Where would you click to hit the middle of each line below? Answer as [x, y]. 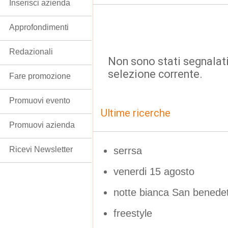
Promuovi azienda [42, 125]
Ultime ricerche [136, 113]
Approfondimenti [39, 27]
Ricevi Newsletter [41, 149]
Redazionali [31, 52]
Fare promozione [40, 76]
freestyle [133, 213]
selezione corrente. [155, 74]
